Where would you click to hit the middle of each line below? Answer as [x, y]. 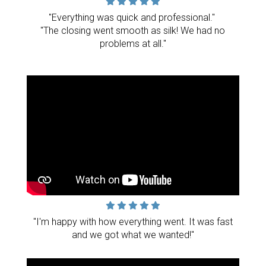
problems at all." [133, 43]
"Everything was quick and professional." [133, 17]
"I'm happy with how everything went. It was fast [133, 221]
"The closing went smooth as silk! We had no [133, 30]
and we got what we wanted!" [133, 235]
